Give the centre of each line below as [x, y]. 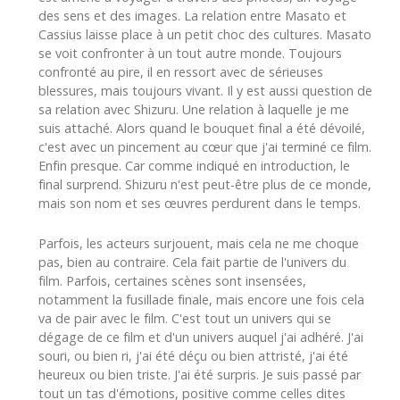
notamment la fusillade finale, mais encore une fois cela [201, 299]
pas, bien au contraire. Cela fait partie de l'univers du [192, 262]
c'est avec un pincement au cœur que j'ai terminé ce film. [205, 146]
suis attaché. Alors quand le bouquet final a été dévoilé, [202, 128]
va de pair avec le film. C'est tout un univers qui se [185, 318]
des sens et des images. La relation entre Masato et [192, 15]
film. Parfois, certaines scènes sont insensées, [172, 280]
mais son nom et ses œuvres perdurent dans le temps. [200, 203]
